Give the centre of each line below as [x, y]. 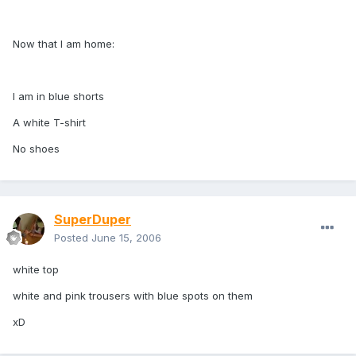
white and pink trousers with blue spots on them [133, 296]
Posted [73, 238]
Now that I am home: [64, 44]
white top [36, 270]
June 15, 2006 [126, 238]
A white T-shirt [49, 123]
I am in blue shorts [58, 97]
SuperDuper [93, 220]
